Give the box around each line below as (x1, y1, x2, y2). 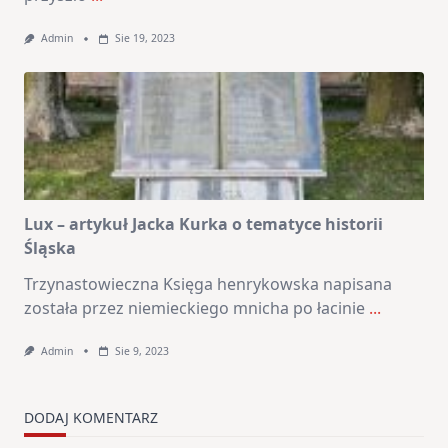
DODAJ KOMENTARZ (24, 407, 158, 427)
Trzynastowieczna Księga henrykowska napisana (24, 272, 392, 295)
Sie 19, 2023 (114, 31, 175, 46)
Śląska (24, 236, 76, 259)
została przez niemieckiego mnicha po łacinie (24, 296, 365, 319)
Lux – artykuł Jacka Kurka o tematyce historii (24, 212, 383, 235)
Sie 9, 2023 (114, 343, 169, 358)
